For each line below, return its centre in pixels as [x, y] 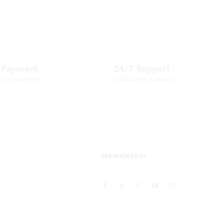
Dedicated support [145, 79]
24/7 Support [142, 68]
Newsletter [124, 155]
